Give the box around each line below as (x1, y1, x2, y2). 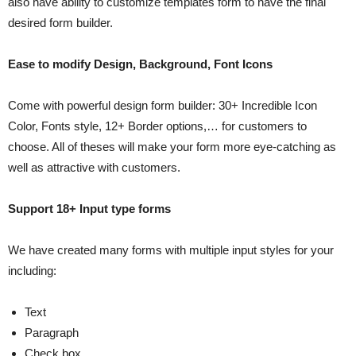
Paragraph (25, 325, 79, 339)
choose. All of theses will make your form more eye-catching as (8, 139, 336, 153)
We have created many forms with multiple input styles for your (8, 242, 334, 257)
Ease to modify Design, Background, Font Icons (8, 56, 273, 71)
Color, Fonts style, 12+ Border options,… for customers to (8, 118, 307, 133)
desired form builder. (8, 15, 113, 29)
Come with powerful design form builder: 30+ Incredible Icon (8, 98, 317, 112)
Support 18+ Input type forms (8, 201, 171, 215)
